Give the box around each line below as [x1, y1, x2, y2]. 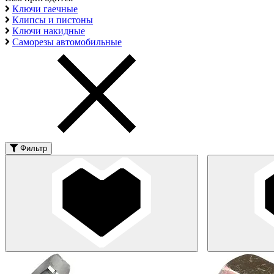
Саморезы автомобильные [12, 36, 122, 47]
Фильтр [20, 143, 47, 153]
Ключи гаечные [12, 3, 78, 14]
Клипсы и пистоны [12, 14, 93, 25]
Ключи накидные [12, 25, 85, 36]
